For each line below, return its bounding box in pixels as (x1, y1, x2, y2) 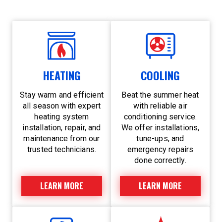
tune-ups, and (136, 134, 184, 144)
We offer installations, (121, 123, 200, 133)
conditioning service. (123, 112, 197, 122)
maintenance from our (23, 134, 100, 144)
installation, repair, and (22, 123, 101, 133)
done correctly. (134, 156, 186, 166)
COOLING (141, 67, 180, 84)
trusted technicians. (27, 145, 97, 155)
